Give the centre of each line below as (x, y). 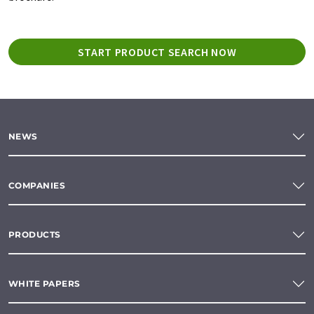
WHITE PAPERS (45, 284)
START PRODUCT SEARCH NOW (157, 52)
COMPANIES (37, 186)
